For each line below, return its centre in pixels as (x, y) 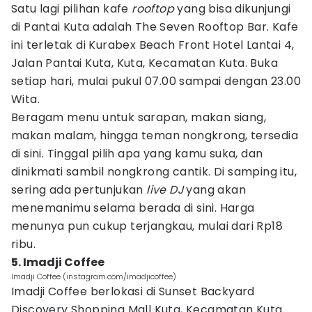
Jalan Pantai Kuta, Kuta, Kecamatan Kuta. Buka (145, 63)
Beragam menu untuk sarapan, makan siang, (139, 117)
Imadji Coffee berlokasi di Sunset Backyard (133, 291)
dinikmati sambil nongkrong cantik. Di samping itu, (154, 172)
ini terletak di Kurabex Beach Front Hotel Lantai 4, (153, 45)
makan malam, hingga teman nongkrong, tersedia (155, 135)
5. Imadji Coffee (58, 262)
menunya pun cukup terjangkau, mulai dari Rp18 (147, 226)
